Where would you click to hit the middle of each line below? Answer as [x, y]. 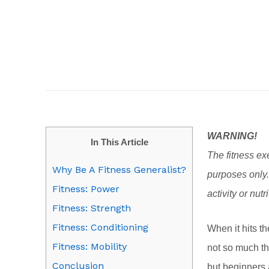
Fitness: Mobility [89, 247]
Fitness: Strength [92, 208]
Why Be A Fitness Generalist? [119, 170]
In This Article [119, 142]
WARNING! [232, 136]
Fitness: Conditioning [100, 228]
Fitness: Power [86, 189]
